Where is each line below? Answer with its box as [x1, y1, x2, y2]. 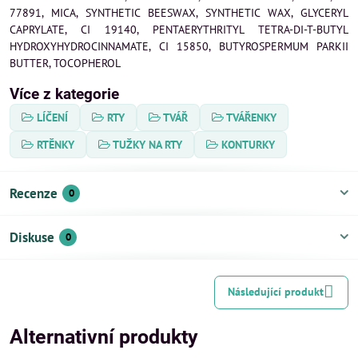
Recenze [10, 184, 58, 202]
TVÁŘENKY [226, 109, 276, 125]
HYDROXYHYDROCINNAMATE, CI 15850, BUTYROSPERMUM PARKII [10, 38, 348, 54]
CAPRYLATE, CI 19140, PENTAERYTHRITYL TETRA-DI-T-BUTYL [10, 22, 348, 37]
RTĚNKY [37, 137, 74, 152]
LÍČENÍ [37, 109, 68, 125]
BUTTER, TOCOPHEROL [10, 55, 121, 70]
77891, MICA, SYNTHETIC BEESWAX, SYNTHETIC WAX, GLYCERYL [10, 5, 348, 20]
